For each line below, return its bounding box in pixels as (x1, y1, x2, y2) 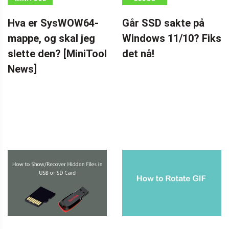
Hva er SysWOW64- (8, 17, 99, 30)
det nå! (122, 48, 154, 60)
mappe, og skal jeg (8, 32, 95, 45)
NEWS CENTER (8, 9, 53, 16)
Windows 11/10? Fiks (122, 32, 221, 45)
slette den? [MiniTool (8, 48, 107, 60)
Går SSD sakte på (122, 17, 204, 30)
